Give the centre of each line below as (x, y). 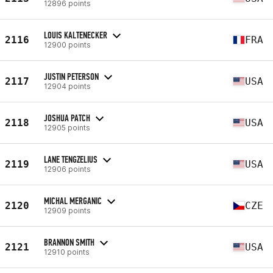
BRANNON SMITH (69, 242)
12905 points (67, 127)
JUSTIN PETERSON (71, 76)
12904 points (67, 86)
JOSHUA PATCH (67, 118)
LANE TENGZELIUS (71, 159)
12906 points (67, 169)
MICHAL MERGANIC (73, 200)
